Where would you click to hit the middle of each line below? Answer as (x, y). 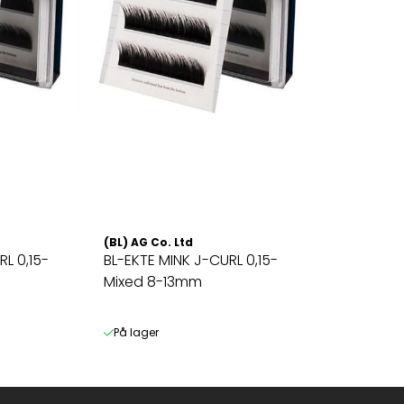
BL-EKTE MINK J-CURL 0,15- (191, 260)
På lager (136, 332)
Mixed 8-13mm (153, 281)
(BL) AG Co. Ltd (149, 242)
